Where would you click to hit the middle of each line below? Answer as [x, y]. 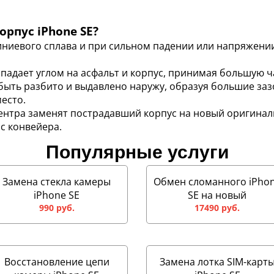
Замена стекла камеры [57, 182]
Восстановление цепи [57, 262]
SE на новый [217, 195]
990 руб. [57, 208]
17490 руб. [217, 208]
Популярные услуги [137, 152]
